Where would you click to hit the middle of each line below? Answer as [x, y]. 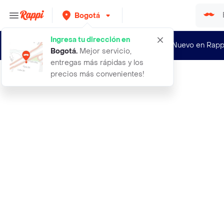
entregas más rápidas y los [97, 63]
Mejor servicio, [104, 51]
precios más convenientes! [97, 74]
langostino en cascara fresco [84, 80]
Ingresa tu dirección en [90, 40]
